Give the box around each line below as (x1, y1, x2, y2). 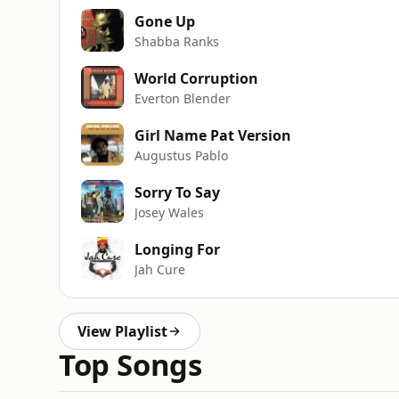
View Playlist (77, 322, 167, 341)
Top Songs (59, 345, 202, 385)
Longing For (134, 239, 220, 259)
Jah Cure (134, 260, 185, 278)
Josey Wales (134, 203, 204, 221)
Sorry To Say (134, 182, 220, 202)
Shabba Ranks (134, 32, 219, 50)
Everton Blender (134, 89, 231, 107)
